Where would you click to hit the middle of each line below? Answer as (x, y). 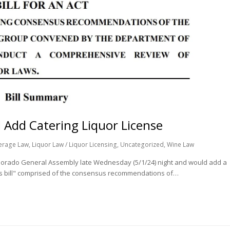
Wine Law (181, 144)
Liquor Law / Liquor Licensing (75, 144)
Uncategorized (142, 144)
